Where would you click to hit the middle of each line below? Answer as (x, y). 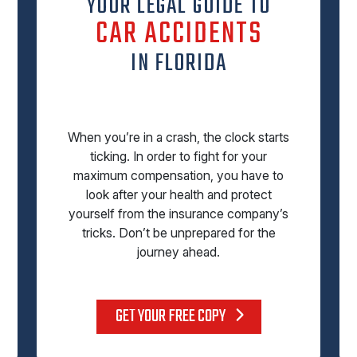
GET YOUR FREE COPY (171, 317)
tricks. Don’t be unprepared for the (178, 233)
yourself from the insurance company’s (178, 214)
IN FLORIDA (178, 64)
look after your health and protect (178, 195)
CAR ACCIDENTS (178, 35)
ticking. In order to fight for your (178, 157)
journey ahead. (178, 252)
